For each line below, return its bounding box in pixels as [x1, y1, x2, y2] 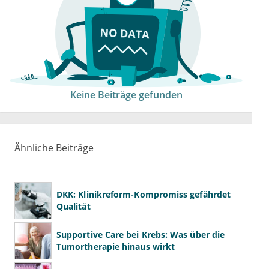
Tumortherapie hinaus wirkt [56, 241, 175, 253]
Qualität [56, 201, 91, 213]
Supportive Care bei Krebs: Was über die [56, 229, 225, 241]
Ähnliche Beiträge [14, 141, 94, 155]
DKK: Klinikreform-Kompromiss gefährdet [56, 189, 231, 201]
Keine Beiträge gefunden [70, 88, 183, 102]
